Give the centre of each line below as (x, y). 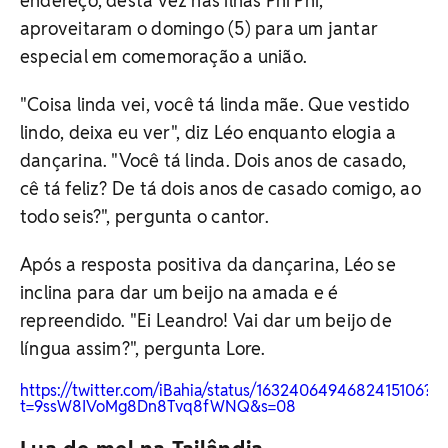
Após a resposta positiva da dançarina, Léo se (208, 264)
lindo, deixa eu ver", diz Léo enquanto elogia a (208, 132)
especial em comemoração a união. (164, 56)
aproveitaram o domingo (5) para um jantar (199, 28)
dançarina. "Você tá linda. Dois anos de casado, (213, 160)
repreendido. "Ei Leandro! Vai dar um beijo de (206, 320)
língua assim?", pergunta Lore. (143, 348)
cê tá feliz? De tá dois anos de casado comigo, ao (220, 188)
